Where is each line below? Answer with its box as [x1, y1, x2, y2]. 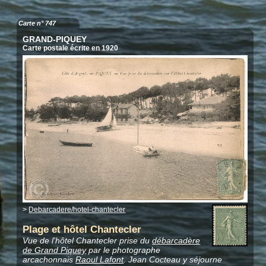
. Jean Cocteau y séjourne [123, 254, 223, 264]
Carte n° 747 [18, 20, 56, 27]
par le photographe [86, 245, 161, 255]
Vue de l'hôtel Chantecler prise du [23, 235, 153, 245]
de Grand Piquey [23, 245, 87, 255]
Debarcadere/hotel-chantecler [28, 205, 126, 214]
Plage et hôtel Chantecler [23, 223, 142, 235]
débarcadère [152, 235, 201, 245]
